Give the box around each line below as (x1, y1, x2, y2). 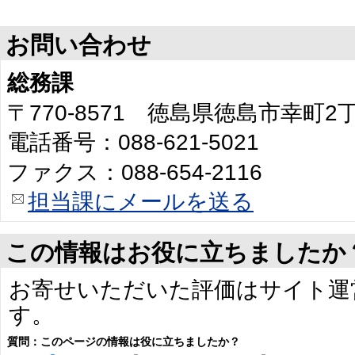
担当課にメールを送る (28, 189, 254, 215)
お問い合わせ (6, 32, 151, 59)
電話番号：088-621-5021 (7, 130, 259, 155)
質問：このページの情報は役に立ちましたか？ (7, 335, 240, 349)
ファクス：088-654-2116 (7, 159, 262, 185)
